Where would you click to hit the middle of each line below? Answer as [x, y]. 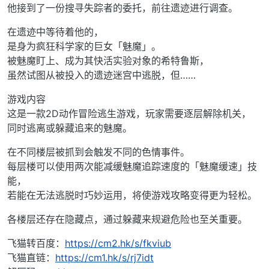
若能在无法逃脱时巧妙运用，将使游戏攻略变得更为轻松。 [132, 195]
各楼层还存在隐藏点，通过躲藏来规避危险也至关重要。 [127, 219]
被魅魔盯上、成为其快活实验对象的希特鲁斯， [108, 61]
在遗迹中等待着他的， [55, 32]
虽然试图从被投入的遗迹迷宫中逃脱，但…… [101, 75]
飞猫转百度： [36, 243]
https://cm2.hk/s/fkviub [118, 243]
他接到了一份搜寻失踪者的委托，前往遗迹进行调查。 [122, 8]
